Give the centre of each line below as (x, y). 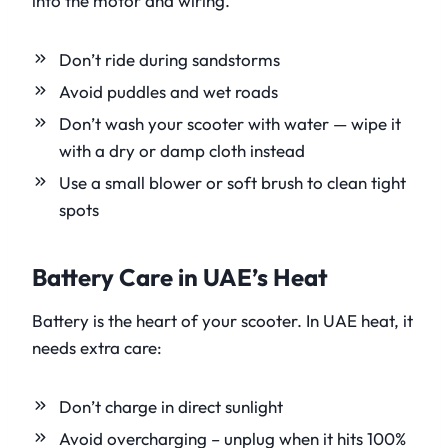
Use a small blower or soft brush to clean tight (232, 183)
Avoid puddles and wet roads (168, 92)
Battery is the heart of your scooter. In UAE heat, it (222, 321)
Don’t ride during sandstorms (169, 60)
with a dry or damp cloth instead (182, 151)
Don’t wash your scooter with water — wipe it (230, 124)
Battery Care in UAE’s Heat (180, 277)
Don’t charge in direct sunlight (171, 407)
